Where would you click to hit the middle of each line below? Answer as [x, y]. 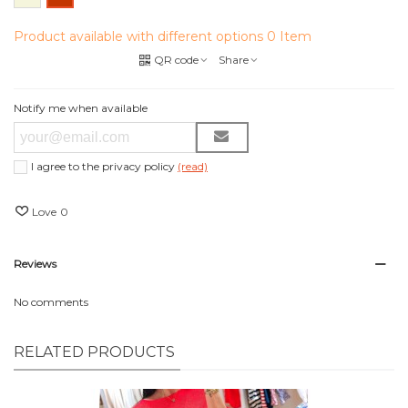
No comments [51, 301]
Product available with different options [140, 36]
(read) [193, 166]
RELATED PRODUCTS [94, 352]
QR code [176, 59]
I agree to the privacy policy [104, 166]
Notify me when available [81, 107]
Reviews [35, 263]
